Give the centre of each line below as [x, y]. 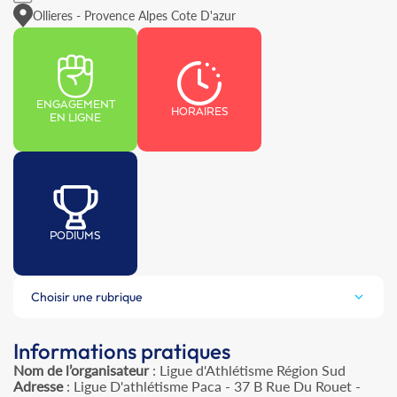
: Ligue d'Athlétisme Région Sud [247, 370]
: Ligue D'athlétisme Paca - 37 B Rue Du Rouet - [212, 386]
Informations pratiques [122, 351]
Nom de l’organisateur [81, 370]
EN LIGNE [75, 119]
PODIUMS [75, 236]
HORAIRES [199, 112]
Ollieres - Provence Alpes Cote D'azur [134, 15]
